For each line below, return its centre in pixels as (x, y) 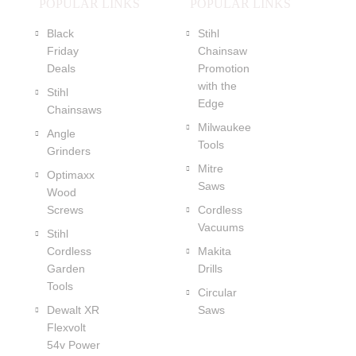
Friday (62, 51)
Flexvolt (66, 327)
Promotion (223, 68)
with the (217, 86)
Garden (66, 269)
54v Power (73, 345)
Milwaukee (224, 127)
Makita (214, 251)
